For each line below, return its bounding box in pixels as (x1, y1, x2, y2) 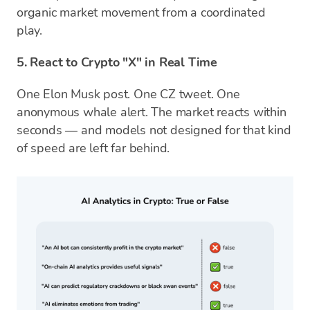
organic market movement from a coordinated (17, 4, 266, 21)
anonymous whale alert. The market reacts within (17, 104, 286, 120)
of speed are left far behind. (17, 140, 170, 156)
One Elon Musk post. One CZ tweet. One (17, 86, 240, 102)
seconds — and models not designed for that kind (17, 122, 291, 138)
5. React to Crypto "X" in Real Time (17, 54, 217, 71)
